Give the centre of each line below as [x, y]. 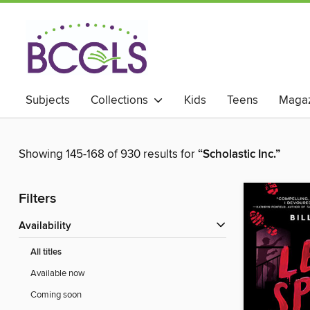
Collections [122, 100]
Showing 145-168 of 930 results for [108, 155]
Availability [48, 227]
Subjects [48, 100]
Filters [37, 199]
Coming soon [56, 295]
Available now [58, 274]
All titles [46, 253]
